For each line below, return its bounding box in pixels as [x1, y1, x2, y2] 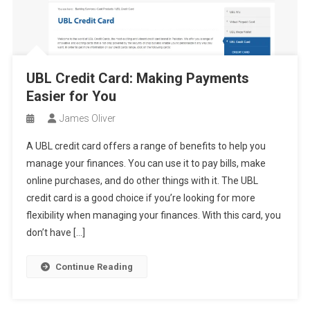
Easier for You [26, 87, 116, 104]
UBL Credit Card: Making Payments [26, 69, 249, 86]
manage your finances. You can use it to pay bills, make [26, 157, 266, 169]
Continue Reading [55, 261, 133, 272]
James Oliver [59, 112, 116, 124]
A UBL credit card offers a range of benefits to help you [26, 140, 266, 152]
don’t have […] [26, 226, 85, 238]
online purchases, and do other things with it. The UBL [26, 174, 258, 186]
